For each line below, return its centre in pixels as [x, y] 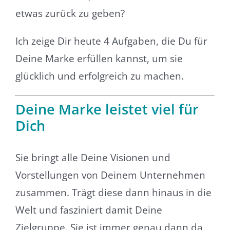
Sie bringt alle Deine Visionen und [93, 158]
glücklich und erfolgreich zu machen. [99, 76]
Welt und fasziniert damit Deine [89, 210]
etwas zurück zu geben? [70, 14]
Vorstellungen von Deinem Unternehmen [110, 175]
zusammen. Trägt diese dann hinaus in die [113, 193]
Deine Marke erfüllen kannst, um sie [99, 59]
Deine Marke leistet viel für [107, 109]
